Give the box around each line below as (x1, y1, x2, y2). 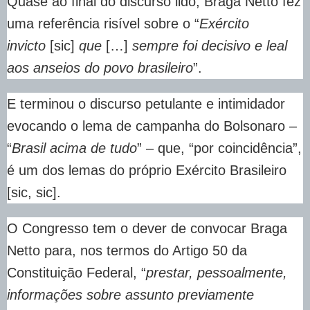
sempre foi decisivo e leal (128, 38, 287, 54)
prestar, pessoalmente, (146, 265, 287, 281)
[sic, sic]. (7, 185, 61, 201)
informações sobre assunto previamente (7, 287, 254, 303)
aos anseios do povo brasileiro (7, 60, 193, 76)
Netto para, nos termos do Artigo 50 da (7, 243, 247, 259)
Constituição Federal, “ (7, 265, 146, 281)
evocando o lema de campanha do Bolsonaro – (7, 118, 297, 134)
